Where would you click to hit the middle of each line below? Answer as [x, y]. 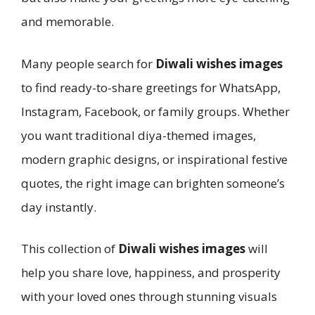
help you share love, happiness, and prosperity [151, 273]
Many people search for [88, 63]
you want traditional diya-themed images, [139, 135]
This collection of [70, 249]
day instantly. [59, 207]
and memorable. [67, 22]
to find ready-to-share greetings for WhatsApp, [151, 87]
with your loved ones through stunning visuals [149, 297]
